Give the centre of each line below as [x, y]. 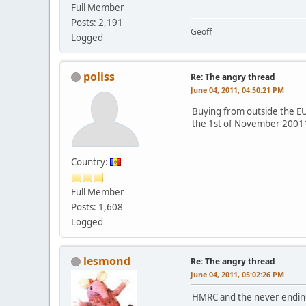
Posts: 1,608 [97, 207]
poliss [99, 76]
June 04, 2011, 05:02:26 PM [237, 274]
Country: [91, 162]
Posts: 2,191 [97, 22]
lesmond [107, 261]
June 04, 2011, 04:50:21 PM [237, 89]
